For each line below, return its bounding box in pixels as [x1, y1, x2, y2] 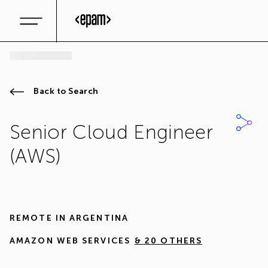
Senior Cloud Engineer [10, 120, 213, 144]
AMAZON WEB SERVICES [10, 236, 130, 246]
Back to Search [33, 86, 99, 96]
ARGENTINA [69, 213, 129, 223]
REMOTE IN [10, 213, 66, 223]
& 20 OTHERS [134, 236, 203, 246]
